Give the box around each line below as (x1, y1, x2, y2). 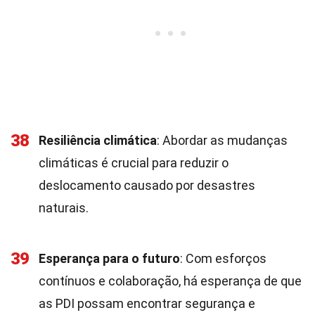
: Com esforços (180, 251, 266, 266)
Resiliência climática (39, 133, 157, 148)
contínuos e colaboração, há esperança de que (39, 274, 302, 288)
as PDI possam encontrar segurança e (39, 296, 255, 311)
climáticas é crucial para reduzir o (39, 155, 229, 170)
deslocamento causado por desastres (39, 178, 255, 193)
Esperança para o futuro (39, 251, 180, 266)
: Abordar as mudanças (157, 133, 288, 148)
